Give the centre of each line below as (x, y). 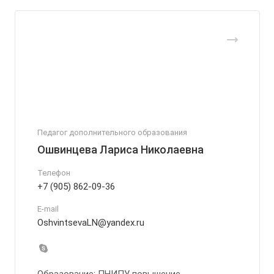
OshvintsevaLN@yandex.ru (91, 223)
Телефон (54, 173)
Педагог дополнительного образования (112, 133)
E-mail (48, 209)
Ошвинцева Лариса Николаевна (120, 150)
